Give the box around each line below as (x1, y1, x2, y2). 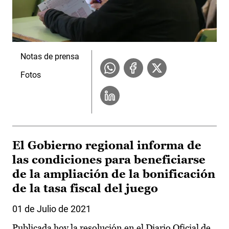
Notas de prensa (20, 51, 79, 61)
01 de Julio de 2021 (12, 203, 91, 214)
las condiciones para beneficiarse (12, 153, 205, 166)
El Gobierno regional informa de (12, 139, 201, 152)
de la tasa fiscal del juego (12, 181, 158, 195)
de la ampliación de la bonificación (12, 167, 215, 180)
